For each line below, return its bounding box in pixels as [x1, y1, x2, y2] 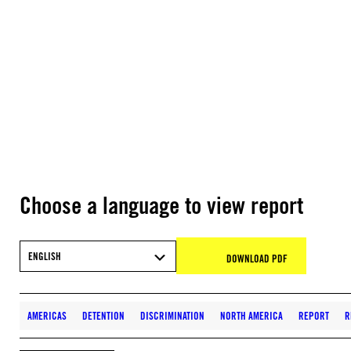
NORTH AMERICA [220, 309, 283, 322]
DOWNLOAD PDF [226, 252, 288, 265]
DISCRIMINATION [140, 309, 204, 322]
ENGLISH [28, 249, 61, 262]
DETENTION [82, 309, 125, 322]
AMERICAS [27, 309, 67, 322]
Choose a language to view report [20, 191, 303, 219]
